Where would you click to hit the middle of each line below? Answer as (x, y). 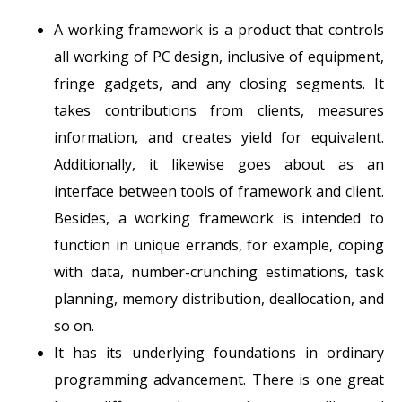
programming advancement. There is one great (219, 379)
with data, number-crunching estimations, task (219, 271)
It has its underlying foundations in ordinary (219, 352)
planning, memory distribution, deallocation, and (219, 298)
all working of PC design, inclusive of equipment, (219, 56)
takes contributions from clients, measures (219, 110)
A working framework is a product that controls (219, 29)
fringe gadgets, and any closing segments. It (219, 83)
